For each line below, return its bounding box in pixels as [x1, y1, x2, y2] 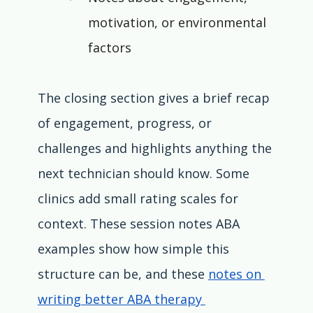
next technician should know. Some [37, 165, 253, 182]
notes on [208, 265, 265, 283]
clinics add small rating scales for [37, 190, 242, 208]
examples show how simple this [37, 240, 233, 258]
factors [87, 39, 131, 57]
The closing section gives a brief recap [37, 89, 273, 107]
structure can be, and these [37, 265, 208, 283]
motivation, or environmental [87, 14, 270, 31]
